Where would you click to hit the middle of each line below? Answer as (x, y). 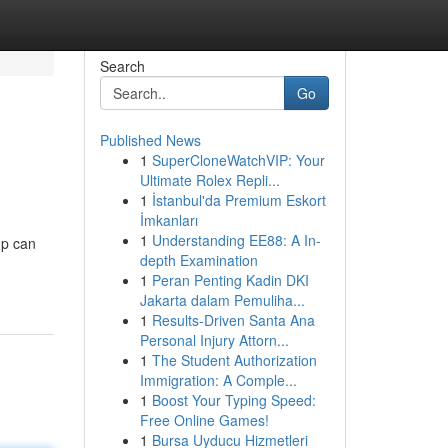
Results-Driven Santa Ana (233, 320)
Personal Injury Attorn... (214, 340)
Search (122, 66)
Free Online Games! (204, 420)
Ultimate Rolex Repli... (209, 180)
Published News (150, 140)
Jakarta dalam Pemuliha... (222, 300)
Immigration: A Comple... (218, 380)
